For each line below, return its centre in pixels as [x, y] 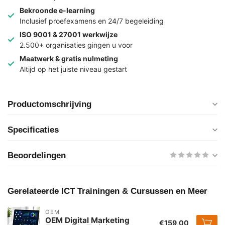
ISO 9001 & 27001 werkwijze [69, 35]
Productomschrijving [49, 104]
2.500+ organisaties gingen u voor [76, 45]
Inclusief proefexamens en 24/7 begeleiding [92, 21]
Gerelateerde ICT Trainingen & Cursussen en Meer [107, 191]
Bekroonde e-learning [57, 11]
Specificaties [33, 130]
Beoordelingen [37, 156]
